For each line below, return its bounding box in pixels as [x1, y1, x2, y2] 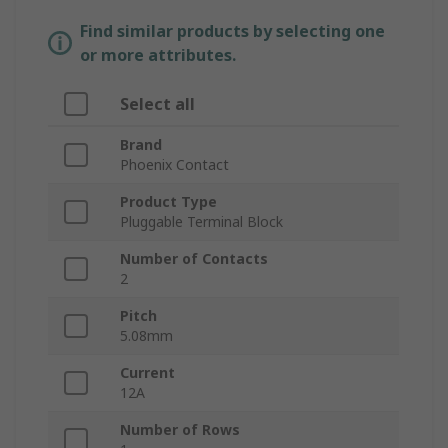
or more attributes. [80, 44, 236, 67]
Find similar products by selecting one [80, 20, 385, 43]
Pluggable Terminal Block [120, 212, 283, 232]
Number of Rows [120, 420, 240, 440]
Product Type [120, 192, 217, 212]
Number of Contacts [120, 249, 268, 269]
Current [120, 363, 175, 383]
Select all [120, 93, 195, 116]
